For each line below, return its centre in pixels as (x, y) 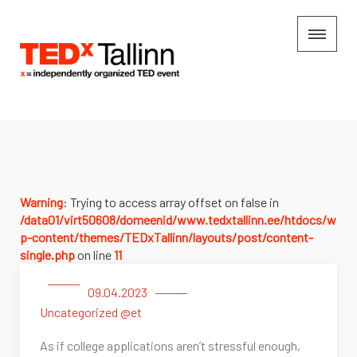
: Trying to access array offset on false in (171, 202)
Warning (41, 202)
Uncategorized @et (91, 312)
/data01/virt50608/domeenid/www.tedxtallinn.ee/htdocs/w (178, 220)
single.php (47, 255)
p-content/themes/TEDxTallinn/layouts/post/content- (167, 237)
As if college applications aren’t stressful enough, (170, 346)
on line (94, 255)
